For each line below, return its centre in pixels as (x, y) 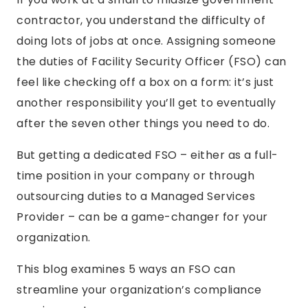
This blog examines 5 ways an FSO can (126, 269)
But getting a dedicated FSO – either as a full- (147, 155)
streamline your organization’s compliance (139, 290)
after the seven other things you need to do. (143, 123)
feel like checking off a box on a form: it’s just (145, 82)
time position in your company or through (135, 176)
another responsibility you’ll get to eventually (146, 103)
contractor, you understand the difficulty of (141, 20)
